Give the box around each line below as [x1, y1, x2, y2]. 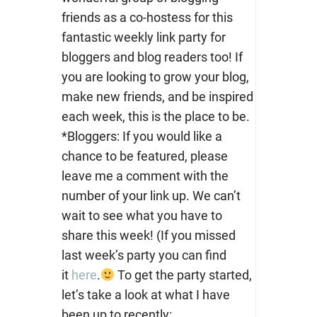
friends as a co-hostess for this [61, 10, 233, 25]
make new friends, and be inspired [61, 89, 253, 105]
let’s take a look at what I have [61, 287, 230, 303]
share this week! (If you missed [61, 228, 236, 243]
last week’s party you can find [61, 248, 226, 263]
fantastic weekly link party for [61, 30, 226, 45]
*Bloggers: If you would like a [61, 129, 222, 144]
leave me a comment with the [61, 168, 229, 184]
